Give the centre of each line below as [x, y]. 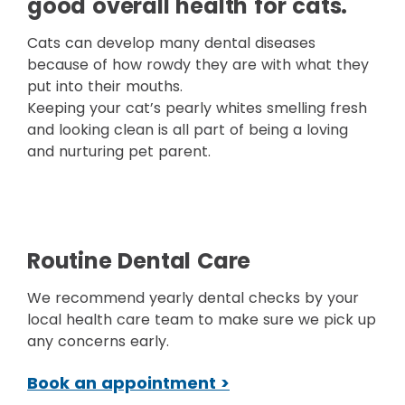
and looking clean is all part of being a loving [188, 130]
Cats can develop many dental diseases [171, 43]
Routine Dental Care [139, 261]
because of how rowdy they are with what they [198, 65]
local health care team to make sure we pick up [202, 320]
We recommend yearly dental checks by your [193, 298]
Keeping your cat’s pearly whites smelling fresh [197, 108]
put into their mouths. [105, 86]
